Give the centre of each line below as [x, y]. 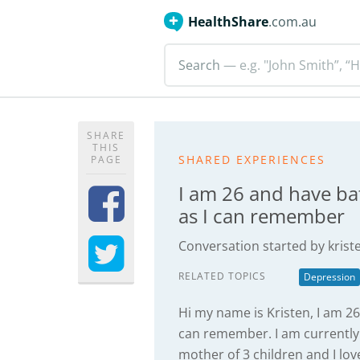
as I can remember [262, 216]
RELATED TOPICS [222, 276]
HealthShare [228, 22]
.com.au [292, 22]
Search [199, 65]
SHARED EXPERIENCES [252, 160]
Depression [329, 277]
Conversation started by [253, 246]
